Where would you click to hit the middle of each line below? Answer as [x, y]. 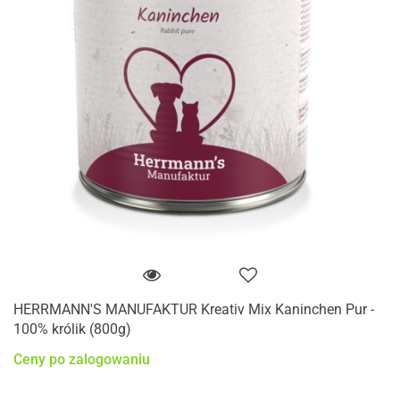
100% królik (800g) [72, 329]
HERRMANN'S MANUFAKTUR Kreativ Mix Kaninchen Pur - [194, 310]
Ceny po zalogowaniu [82, 360]
